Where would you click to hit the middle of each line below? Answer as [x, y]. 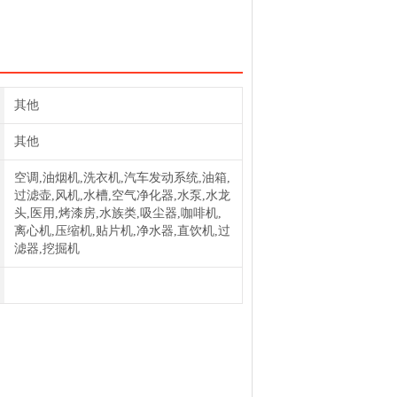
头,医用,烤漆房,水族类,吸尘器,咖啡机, [117, 213]
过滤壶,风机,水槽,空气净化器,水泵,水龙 [122, 195]
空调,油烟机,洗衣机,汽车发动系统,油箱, [122, 178]
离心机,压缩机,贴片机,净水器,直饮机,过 [122, 231]
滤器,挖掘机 [47, 249]
